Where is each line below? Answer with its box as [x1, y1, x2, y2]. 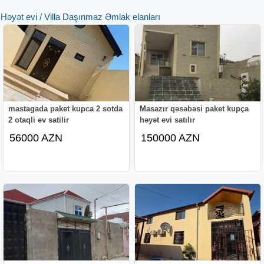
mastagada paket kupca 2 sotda [8, 104, 123, 113]
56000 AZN [9, 131, 63, 144]
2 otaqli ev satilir [8, 115, 70, 124]
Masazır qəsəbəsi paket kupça [140, 104, 249, 113]
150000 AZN [141, 131, 200, 144]
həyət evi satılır [140, 115, 196, 124]
